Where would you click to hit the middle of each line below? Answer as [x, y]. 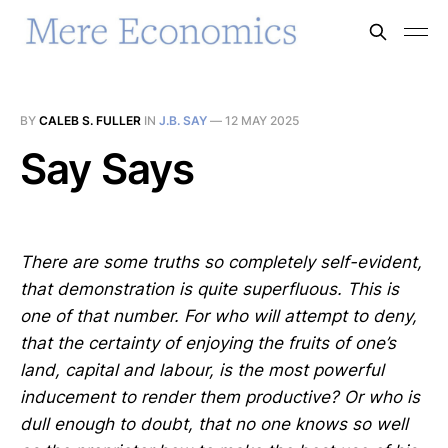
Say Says [107, 168]
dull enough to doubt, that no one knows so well [214, 424]
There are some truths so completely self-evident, [221, 262]
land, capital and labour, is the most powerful [202, 370]
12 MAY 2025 [262, 120]
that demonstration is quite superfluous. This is [209, 289]
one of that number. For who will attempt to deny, [218, 316]
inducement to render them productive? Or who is [220, 397]
